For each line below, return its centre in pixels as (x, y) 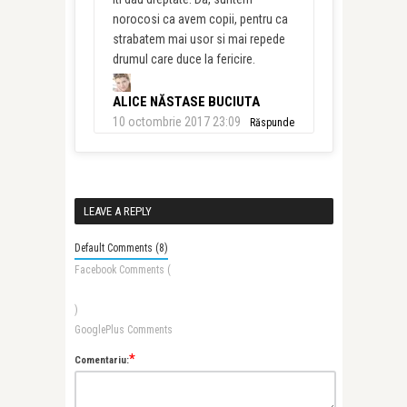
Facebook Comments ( (122, 269)
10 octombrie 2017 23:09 (176, 121)
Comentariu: (101, 360)
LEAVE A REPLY (117, 211)
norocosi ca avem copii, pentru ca (200, 19)
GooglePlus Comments (123, 329)
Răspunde (272, 122)
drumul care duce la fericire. (184, 59)
